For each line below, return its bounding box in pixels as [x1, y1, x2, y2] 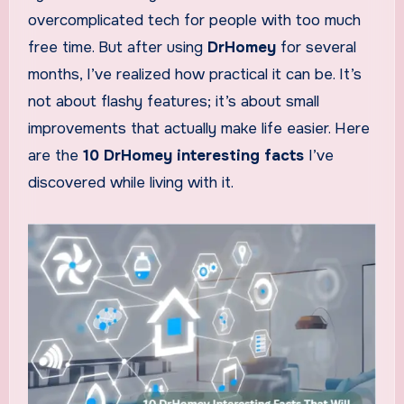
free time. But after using [27, 38, 207, 58]
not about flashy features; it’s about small [27, 92, 319, 112]
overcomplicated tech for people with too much [27, 11, 361, 31]
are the [27, 146, 83, 166]
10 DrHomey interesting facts [82, 146, 304, 166]
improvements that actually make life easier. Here [27, 119, 370, 139]
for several [275, 38, 356, 58]
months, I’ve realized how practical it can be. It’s [27, 65, 362, 85]
